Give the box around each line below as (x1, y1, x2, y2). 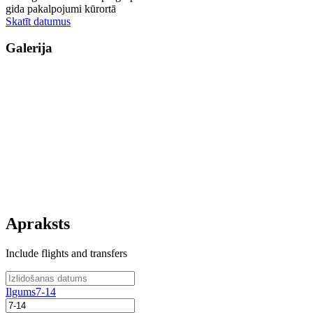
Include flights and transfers (6, 247, 127, 259)
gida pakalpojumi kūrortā (6, 2, 116, 15)
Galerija (6, 41, 52, 56)
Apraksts (6, 214, 70, 233)
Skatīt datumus (6, 15, 71, 27)
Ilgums (6, 286, 36, 298)
